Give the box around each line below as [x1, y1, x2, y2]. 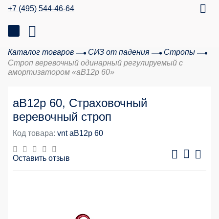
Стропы [164, 48, 195, 56]
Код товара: [13, 129, 55, 137]
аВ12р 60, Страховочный [13, 96, 147, 109]
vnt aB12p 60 [57, 129, 103, 137]
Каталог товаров [8, 48, 74, 56]
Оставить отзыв [13, 154, 70, 162]
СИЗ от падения [88, 48, 150, 56]
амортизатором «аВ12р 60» [8, 68, 114, 76]
